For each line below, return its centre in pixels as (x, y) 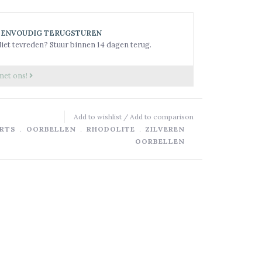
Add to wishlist (98, 116)
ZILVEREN (165, 129)
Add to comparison (162, 116)
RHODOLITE (111, 129)
